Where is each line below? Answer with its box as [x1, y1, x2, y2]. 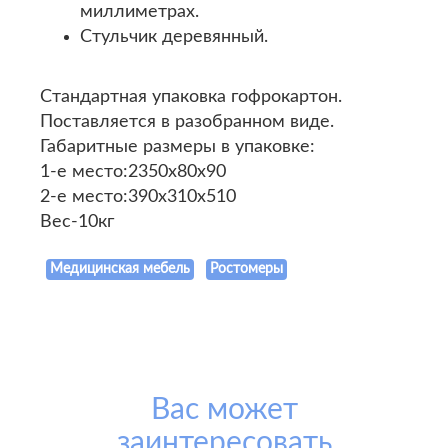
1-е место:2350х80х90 [40, 163, 226, 181]
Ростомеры [210, 262, 283, 276]
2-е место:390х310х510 [40, 188, 236, 206]
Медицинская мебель [50, 262, 190, 276]
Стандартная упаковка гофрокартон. [40, 88, 342, 106]
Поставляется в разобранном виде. [40, 113, 334, 131]
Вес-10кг [40, 213, 114, 231]
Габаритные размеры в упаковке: [40, 138, 315, 156]
